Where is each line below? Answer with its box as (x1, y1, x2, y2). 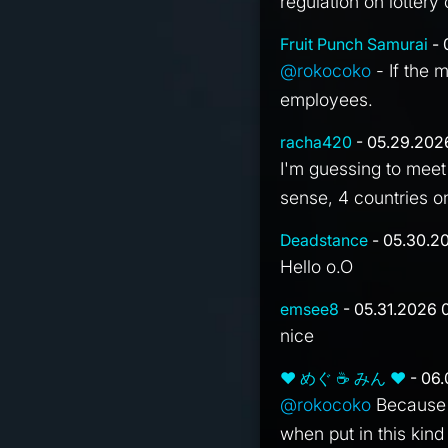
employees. (280, 89, 374, 111)
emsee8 (280, 299, 340, 320)
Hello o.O (280, 256, 354, 278)
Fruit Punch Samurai (280, 34, 429, 55)
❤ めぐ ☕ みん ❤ (280, 368, 407, 389)
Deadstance (280, 230, 369, 251)
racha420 (280, 132, 353, 153)
